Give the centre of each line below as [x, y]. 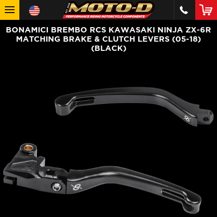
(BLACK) [108, 48]
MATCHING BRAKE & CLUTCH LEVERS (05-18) [108, 39]
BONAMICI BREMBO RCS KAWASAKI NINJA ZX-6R [108, 30]
